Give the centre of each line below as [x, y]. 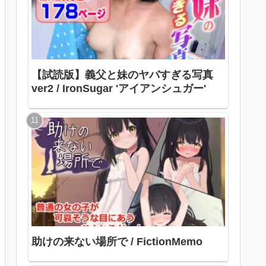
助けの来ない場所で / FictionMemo [117, 241]
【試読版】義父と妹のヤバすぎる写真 [122, 75]
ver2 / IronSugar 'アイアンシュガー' [119, 88]
